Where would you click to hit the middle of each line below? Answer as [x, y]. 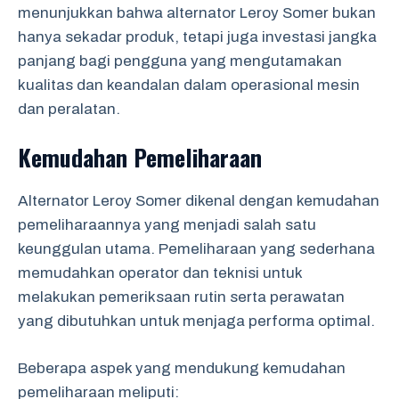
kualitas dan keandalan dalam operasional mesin [189, 85]
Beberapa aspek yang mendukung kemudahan [182, 368]
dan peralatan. [69, 109]
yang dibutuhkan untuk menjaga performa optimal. [196, 321]
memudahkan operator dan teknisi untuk [160, 273]
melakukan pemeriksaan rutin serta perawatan [181, 297]
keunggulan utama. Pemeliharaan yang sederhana [196, 249]
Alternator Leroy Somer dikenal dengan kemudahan [199, 201]
